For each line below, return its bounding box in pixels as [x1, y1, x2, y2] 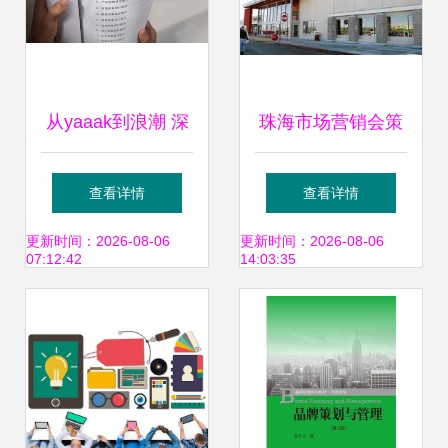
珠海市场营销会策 [259, 112, 403, 132]
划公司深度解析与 [259, 172, 403, 192]
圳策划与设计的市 [45, 172, 189, 192]
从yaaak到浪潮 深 [45, 112, 189, 132]
